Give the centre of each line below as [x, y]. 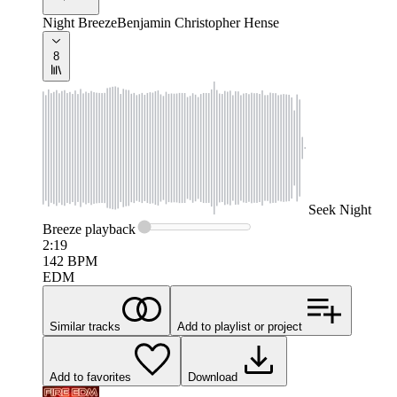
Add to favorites [90, 378]
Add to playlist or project [240, 327]
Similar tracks [85, 327]
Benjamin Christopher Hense [198, 23]
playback [109, 230]
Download [213, 378]
